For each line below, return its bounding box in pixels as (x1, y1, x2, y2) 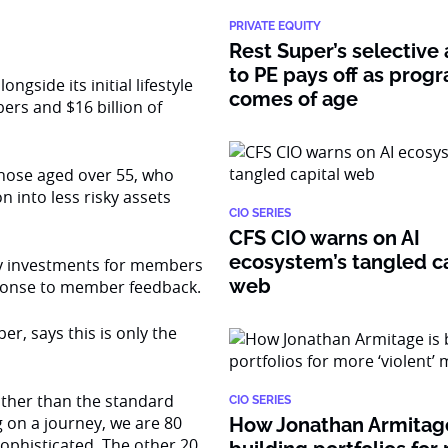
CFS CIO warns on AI (229, 226, 421, 250)
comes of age (229, 87, 359, 111)
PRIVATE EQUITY (229, 19, 322, 33)
